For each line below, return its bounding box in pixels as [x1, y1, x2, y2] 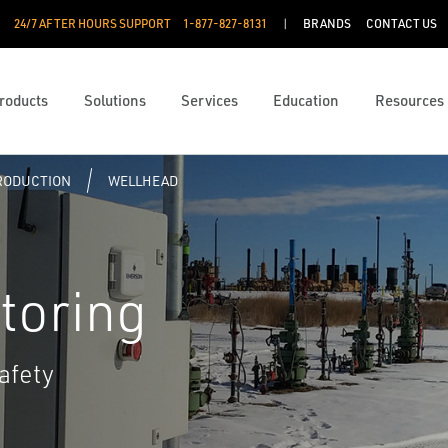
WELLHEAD [107, 172, 178, 189]
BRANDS [303, 16, 351, 31]
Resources [374, 91, 444, 110]
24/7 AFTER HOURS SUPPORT [13, 16, 171, 31]
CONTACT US [366, 16, 437, 31]
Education [273, 91, 340, 110]
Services [181, 91, 239, 110]
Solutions [83, 91, 146, 110]
